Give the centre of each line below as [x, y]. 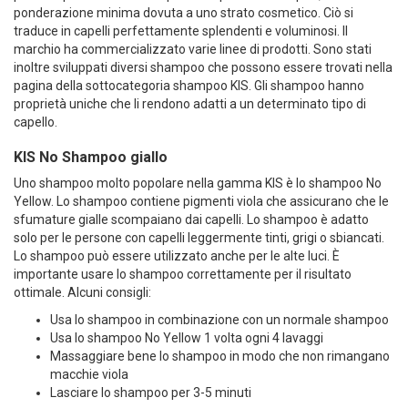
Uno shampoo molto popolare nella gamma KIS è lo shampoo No [198, 184]
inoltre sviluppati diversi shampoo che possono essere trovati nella [203, 68]
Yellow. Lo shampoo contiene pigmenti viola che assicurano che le [201, 202]
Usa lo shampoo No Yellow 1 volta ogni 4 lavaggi [187, 338]
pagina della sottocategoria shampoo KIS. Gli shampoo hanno [189, 86]
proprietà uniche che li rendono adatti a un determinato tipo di [190, 104]
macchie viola [89, 375]
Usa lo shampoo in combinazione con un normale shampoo [219, 320]
